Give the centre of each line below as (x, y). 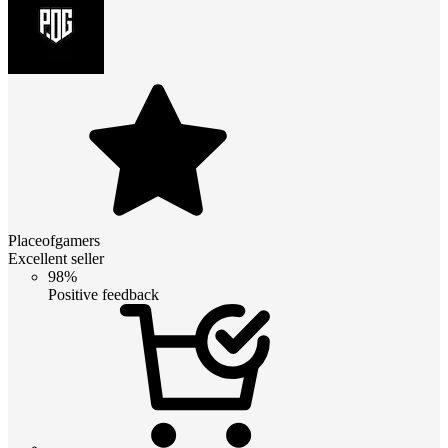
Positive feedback (103, 294)
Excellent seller (56, 258)
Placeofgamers (54, 240)
